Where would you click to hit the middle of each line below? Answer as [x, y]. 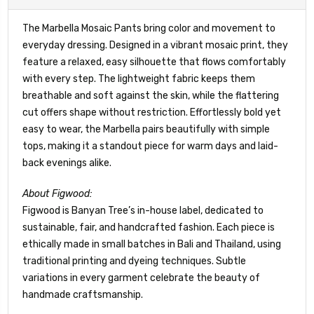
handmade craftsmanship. [83, 294]
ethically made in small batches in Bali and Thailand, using [152, 244]
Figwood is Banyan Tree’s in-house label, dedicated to [143, 210]
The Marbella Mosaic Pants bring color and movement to [149, 28]
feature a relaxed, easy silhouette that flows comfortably [154, 62]
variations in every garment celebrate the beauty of [141, 278]
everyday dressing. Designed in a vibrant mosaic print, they [155, 45]
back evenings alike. [67, 163]
